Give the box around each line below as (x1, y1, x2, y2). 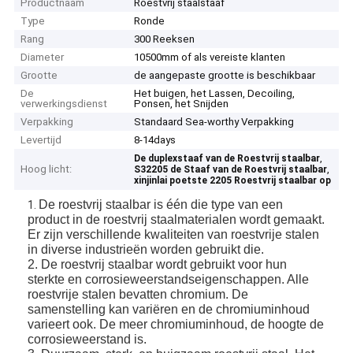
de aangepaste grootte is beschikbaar (134, 69, 316, 82)
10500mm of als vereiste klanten (134, 51, 286, 64)
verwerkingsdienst (20, 98, 108, 110)
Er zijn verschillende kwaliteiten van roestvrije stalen (28, 227, 320, 241)
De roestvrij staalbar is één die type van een (39, 197, 284, 211)
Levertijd (20, 134, 62, 147)
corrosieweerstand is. (28, 332, 147, 346)
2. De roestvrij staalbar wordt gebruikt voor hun (28, 257, 288, 271)
